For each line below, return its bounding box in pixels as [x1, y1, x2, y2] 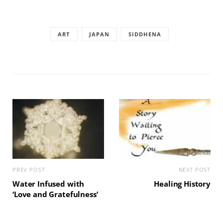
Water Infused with [12, 179, 85, 189]
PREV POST [12, 166, 45, 173]
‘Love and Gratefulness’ [12, 189, 98, 199]
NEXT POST [178, 166, 211, 173]
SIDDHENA [128, 30, 161, 38]
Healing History [154, 179, 211, 189]
